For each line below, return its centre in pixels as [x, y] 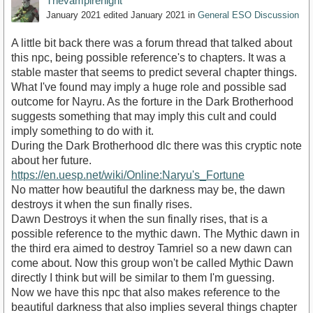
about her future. [51, 161]
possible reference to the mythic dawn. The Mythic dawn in [155, 234]
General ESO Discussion [248, 15]
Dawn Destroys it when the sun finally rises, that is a [139, 219]
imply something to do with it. [82, 131]
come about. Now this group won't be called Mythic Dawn [152, 263]
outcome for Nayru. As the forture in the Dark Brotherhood [152, 102]
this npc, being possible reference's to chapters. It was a [148, 58]
